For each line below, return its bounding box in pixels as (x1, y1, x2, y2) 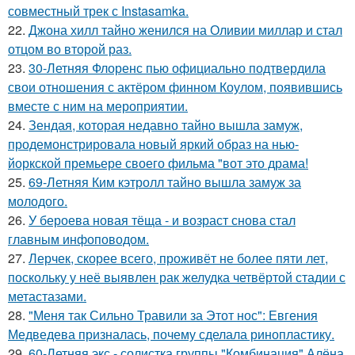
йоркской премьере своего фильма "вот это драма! (8, 154, 308, 172)
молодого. (8, 192, 67, 210)
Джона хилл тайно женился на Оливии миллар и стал (29, 21, 342, 39)
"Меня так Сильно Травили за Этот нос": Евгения (29, 306, 318, 324)
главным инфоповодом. (8, 230, 149, 248)
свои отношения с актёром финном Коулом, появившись (8, 78, 342, 96)
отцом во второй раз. (8, 40, 132, 58)
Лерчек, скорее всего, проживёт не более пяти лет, (29, 249, 328, 267)
